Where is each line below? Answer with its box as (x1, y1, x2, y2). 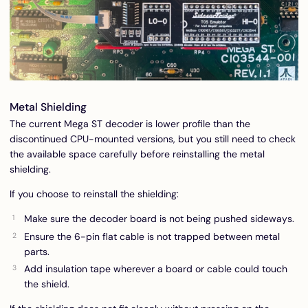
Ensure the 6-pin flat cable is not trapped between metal (24, 230, 280, 243)
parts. (24, 245, 49, 258)
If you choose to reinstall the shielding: (10, 188, 179, 201)
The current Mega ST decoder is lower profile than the (10, 118, 250, 131)
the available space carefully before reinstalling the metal (10, 148, 265, 161)
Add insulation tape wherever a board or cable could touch (24, 263, 287, 276)
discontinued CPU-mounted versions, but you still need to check (10, 133, 296, 146)
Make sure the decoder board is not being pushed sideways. (24, 212, 294, 225)
